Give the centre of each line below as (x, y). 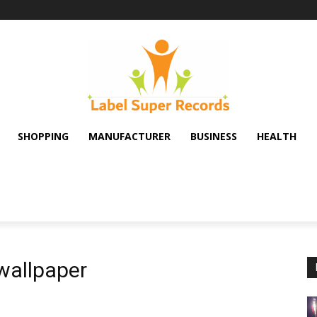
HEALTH (277, 136)
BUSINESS (214, 136)
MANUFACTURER (129, 136)
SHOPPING (43, 136)
